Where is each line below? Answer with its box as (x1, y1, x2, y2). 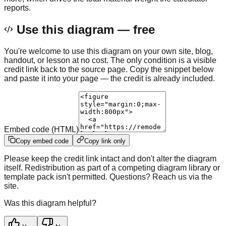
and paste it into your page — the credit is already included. (4, 74, 215, 83)
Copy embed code (16, 137, 69, 145)
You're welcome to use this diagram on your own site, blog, (4, 46, 213, 55)
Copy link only (84, 137, 126, 145)
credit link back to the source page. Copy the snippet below (4, 65, 214, 74)
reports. (4, 3, 31, 12)
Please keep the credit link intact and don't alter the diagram (4, 154, 216, 163)
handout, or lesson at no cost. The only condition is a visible (4, 55, 216, 65)
